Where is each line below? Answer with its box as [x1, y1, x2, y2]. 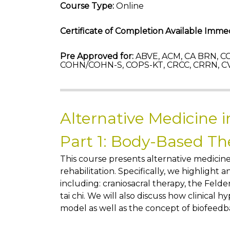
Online [114, 1, 144, 11]
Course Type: [60, 1, 114, 11]
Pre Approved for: [60, 51, 133, 61]
